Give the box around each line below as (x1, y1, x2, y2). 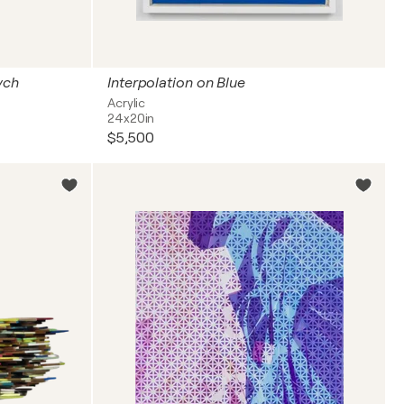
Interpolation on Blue (107, 75, 245, 91)
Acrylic (107, 96, 146, 110)
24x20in (107, 111, 155, 125)
